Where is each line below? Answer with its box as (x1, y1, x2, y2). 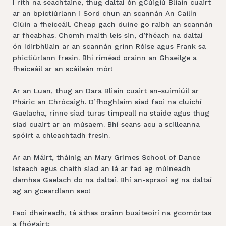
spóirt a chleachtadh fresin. (13, 131, 110, 139)
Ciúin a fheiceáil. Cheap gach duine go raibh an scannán (13, 20, 213, 28)
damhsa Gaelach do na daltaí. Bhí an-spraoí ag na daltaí (13, 175, 212, 184)
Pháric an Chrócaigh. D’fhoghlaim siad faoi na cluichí (13, 97, 202, 106)
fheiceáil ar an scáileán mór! (13, 64, 113, 73)
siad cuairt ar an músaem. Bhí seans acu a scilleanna (13, 120, 200, 128)
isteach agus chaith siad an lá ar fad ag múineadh (13, 164, 191, 173)
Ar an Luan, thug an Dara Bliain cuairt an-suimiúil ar (13, 86, 199, 95)
